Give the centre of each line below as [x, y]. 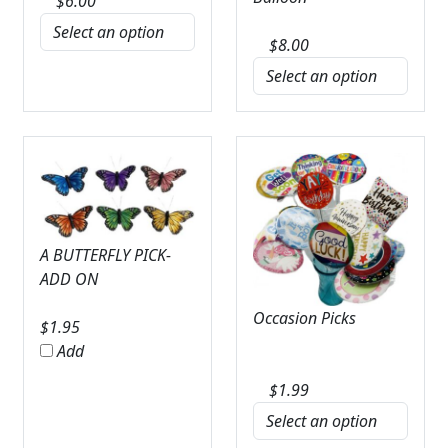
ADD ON [68, 279]
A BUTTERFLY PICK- [105, 255]
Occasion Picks [304, 317]
